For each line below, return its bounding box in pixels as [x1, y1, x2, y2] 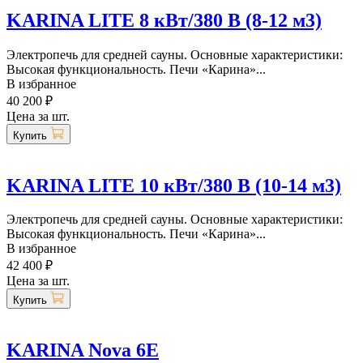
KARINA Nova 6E [6, 340, 159, 361]
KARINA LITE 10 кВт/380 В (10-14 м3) [6, 174, 341, 196]
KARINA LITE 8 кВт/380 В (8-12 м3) [6, 9, 322, 31]
